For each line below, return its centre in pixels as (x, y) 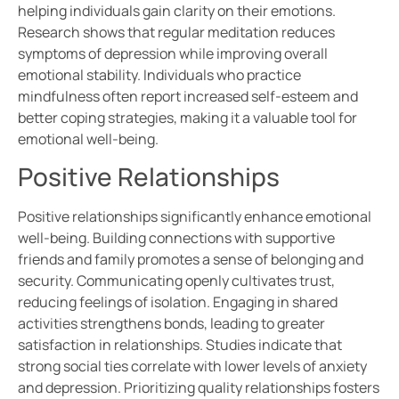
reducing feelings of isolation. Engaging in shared (178, 302)
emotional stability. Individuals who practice (159, 75)
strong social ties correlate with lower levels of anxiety (192, 366)
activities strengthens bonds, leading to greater (171, 324)
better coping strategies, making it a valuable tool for (187, 118)
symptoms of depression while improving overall (173, 54)
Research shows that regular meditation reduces (176, 33)
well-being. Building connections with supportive (176, 238)
